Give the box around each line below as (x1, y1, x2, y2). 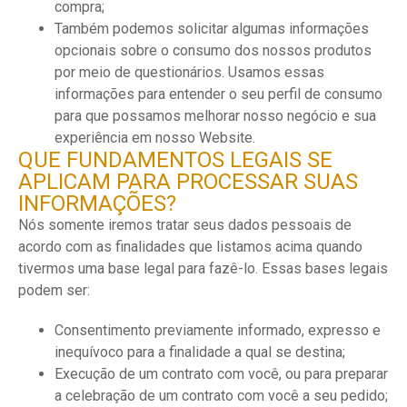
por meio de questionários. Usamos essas (55, 64, 324, 81)
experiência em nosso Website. (55, 129, 255, 146)
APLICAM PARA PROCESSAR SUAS (18, 169, 358, 194)
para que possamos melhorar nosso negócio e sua (55, 107, 376, 124)
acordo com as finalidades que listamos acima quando (18, 238, 362, 255)
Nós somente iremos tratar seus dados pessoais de (18, 216, 352, 233)
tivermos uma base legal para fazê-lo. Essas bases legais (18, 260, 388, 277)
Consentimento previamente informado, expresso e (55, 322, 381, 339)
